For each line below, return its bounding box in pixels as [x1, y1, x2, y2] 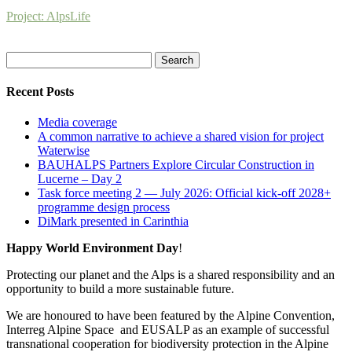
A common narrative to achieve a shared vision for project [38, 130, 324, 144]
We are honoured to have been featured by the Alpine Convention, [6, 309, 335, 323]
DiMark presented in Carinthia [38, 214, 189, 229]
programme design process [38, 200, 170, 214]
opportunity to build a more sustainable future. [6, 282, 234, 296]
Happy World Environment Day [6, 241, 178, 255]
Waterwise [38, 144, 90, 158]
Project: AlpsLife [6, 9, 90, 23]
